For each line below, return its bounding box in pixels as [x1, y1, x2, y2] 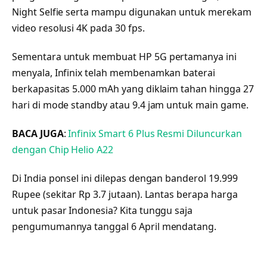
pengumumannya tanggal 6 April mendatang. [12, 219, 217, 233]
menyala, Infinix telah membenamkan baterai [12, 66, 215, 80]
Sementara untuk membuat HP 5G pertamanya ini [12, 50, 237, 64]
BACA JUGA [12, 127, 64, 141]
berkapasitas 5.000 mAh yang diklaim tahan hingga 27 [12, 82, 254, 96]
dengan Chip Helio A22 [12, 143, 113, 157]
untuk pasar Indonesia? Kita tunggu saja [12, 203, 193, 217]
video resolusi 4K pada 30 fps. [12, 21, 145, 35]
